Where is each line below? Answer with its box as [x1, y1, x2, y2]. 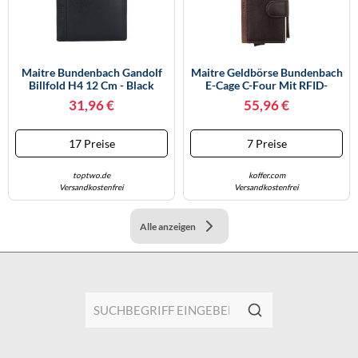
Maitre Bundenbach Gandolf [21, 65, 162, 79]
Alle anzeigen [139, 220, 196, 233]
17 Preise [68, 137, 115, 151]
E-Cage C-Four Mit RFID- [205, 78, 328, 92]
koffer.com [248, 170, 285, 181]
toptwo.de [73, 170, 110, 181]
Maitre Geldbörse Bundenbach [190, 65, 343, 79]
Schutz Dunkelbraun [215, 90, 318, 105]
